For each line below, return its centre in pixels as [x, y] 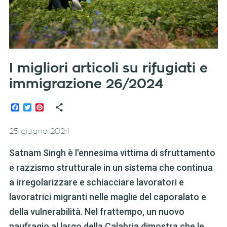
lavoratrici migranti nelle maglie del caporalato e [107, 197]
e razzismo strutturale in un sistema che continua [111, 168]
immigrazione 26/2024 [86, 84]
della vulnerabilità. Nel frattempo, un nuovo [97, 212]
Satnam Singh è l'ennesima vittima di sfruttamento [112, 153]
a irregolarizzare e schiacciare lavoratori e [96, 182]
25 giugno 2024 [39, 132]
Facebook [36, 107]
